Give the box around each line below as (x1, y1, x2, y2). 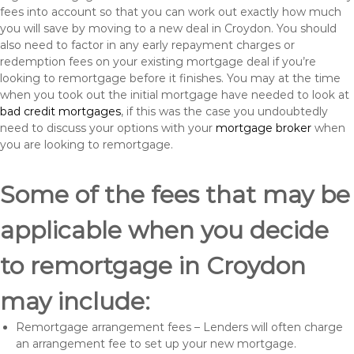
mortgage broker (216, 121, 311, 135)
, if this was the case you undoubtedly (121, 104, 328, 119)
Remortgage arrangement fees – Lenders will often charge (16, 320, 343, 334)
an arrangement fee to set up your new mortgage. (16, 337, 296, 351)
